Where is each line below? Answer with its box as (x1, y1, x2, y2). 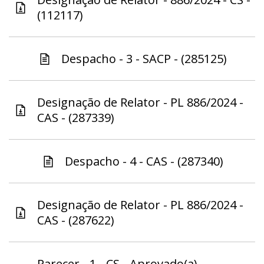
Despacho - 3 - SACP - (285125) (61, 51, 227, 67)
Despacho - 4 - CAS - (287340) (64, 153, 223, 170)
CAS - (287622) (37, 212, 114, 229)
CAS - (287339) (37, 110, 114, 126)
